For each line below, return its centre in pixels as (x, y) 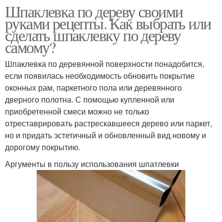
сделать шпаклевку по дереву (93, 35)
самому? (30, 47)
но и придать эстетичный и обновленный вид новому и (106, 135)
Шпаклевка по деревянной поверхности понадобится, (105, 64)
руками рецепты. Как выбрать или (108, 23)
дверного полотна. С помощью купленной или (90, 99)
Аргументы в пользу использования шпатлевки (92, 164)
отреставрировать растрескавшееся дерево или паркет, (109, 123)
